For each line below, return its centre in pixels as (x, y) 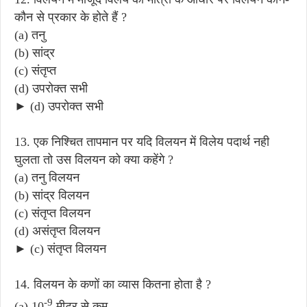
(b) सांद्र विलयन (52, 195)
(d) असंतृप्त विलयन (57, 231)
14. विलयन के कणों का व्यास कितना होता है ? (113, 284)
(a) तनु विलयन (47, 177)
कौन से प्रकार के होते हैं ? (71, 17)
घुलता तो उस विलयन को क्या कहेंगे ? (94, 159)
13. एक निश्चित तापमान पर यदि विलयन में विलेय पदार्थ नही (142, 142)
